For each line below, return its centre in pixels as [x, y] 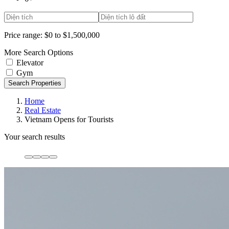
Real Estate [43, 110]
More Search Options [39, 52]
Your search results [35, 136]
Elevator [30, 62]
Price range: [23, 35]
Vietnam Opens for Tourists [69, 119]
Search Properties [35, 83]
